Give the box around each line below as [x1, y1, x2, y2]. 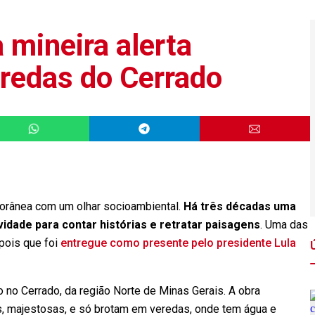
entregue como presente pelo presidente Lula [58, 236, 296, 250]
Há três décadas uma [181, 200, 296, 213]
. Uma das [260, 218, 308, 231]
